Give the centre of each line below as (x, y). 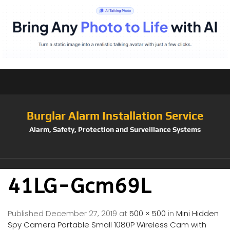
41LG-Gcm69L (79, 186)
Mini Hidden (197, 213)
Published (27, 213)
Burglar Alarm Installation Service (115, 115)
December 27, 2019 (81, 213)
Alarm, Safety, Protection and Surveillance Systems (115, 129)
